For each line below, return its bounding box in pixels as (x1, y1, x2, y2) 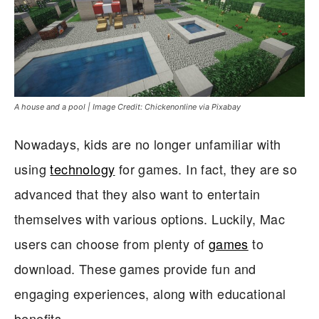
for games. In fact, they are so (115, 159, 298, 179)
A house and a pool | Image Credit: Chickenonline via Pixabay (14, 102, 241, 113)
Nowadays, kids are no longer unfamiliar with (14, 135, 281, 154)
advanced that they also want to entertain (14, 184, 261, 204)
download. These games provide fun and (14, 259, 256, 278)
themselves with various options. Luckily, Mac (14, 209, 285, 229)
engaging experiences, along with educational (14, 284, 286, 303)
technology (50, 159, 115, 179)
